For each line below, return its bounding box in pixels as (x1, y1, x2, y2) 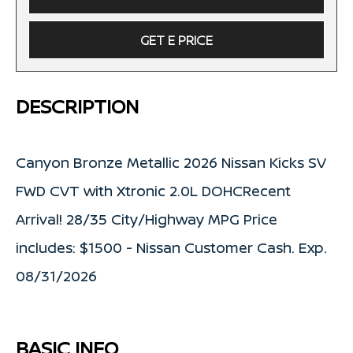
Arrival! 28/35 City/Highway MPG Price (16, 209, 277, 229)
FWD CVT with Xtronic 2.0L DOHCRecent (16, 180, 291, 200)
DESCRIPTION (16, 92, 139, 119)
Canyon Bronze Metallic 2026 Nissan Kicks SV (16, 152, 326, 172)
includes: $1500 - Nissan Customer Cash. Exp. (16, 237, 327, 257)
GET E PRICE (140, 31, 213, 49)
